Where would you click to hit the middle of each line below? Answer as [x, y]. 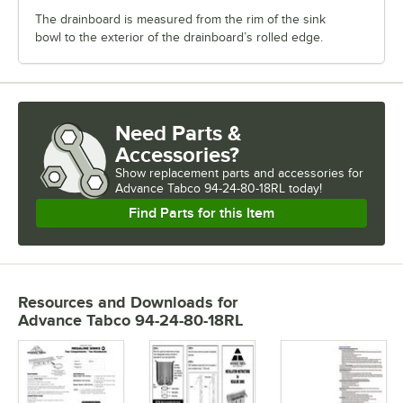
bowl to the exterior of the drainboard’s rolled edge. [179, 38]
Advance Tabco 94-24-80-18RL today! [219, 189]
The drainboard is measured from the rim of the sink [180, 20]
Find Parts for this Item [201, 214]
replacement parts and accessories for [256, 174]
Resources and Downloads [116, 303]
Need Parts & [179, 133]
